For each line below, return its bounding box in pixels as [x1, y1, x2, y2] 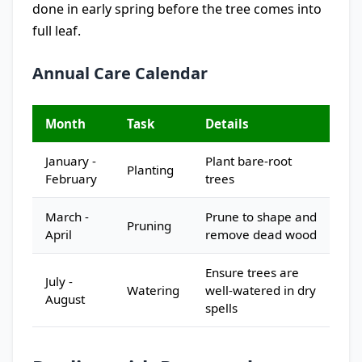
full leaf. [32, 22, 81, 40]
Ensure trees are [205, 264, 299, 280]
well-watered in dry [205, 282, 316, 298]
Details [205, 116, 249, 132]
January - [45, 153, 96, 169]
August [45, 291, 85, 307]
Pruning [127, 217, 171, 234]
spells [205, 300, 238, 316]
